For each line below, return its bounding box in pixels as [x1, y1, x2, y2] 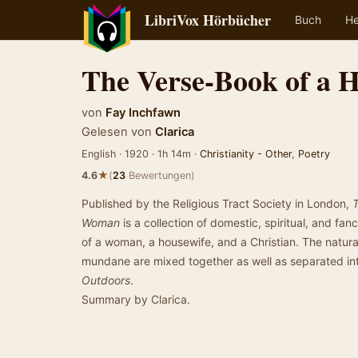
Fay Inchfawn [105, 105, 181, 120]
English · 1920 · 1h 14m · [82, 148, 200, 160]
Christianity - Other [200, 148, 292, 160]
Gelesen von [82, 125, 152, 139]
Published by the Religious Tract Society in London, [82, 197, 352, 210]
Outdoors [82, 273, 130, 287]
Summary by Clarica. [82, 292, 190, 306]
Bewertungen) [125, 169, 195, 181]
